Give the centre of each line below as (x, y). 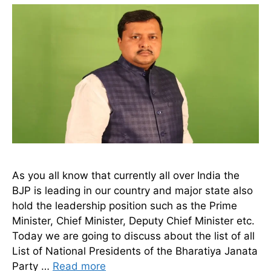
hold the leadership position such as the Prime (125, 205)
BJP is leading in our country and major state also (132, 190)
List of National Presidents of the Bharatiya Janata (135, 251)
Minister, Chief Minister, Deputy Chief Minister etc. (133, 220)
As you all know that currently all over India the (126, 175)
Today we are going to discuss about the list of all (133, 236)
